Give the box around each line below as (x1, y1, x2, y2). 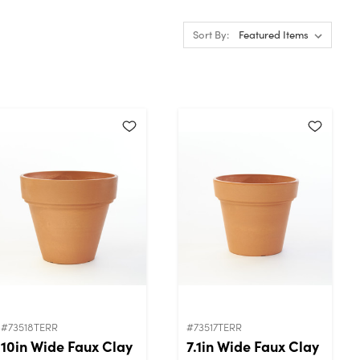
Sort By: (193, 27, 229, 42)
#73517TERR (186, 318, 242, 334)
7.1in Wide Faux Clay (186, 335, 319, 356)
